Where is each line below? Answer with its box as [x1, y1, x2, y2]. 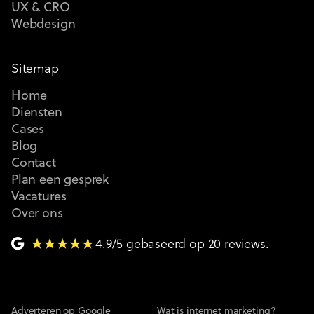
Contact [11, 156, 56, 171]
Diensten [11, 105, 62, 121]
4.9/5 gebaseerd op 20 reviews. [95, 237, 269, 252]
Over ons [11, 206, 63, 221]
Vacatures [11, 189, 67, 205]
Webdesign [11, 17, 76, 32]
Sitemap [11, 62, 59, 77]
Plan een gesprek [11, 172, 109, 188]
